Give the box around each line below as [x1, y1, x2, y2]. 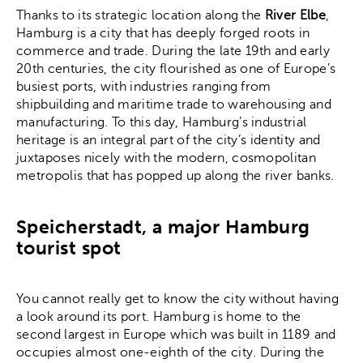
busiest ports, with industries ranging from [16, 79, 271, 94]
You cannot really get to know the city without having [16, 291, 339, 306]
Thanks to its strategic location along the [16, 7, 265, 23]
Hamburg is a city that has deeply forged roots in [16, 25, 310, 41]
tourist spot [16, 236, 122, 259]
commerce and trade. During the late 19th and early [16, 43, 331, 58]
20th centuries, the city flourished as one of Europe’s [16, 61, 336, 76]
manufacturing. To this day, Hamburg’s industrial [16, 114, 307, 130]
